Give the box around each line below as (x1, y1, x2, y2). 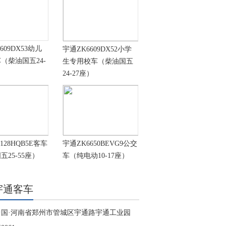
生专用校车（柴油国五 (63, 58, 133, 65)
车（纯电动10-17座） (63, 152, 129, 159)
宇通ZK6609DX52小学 (63, 45, 132, 53)
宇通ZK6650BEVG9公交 (63, 140, 137, 147)
